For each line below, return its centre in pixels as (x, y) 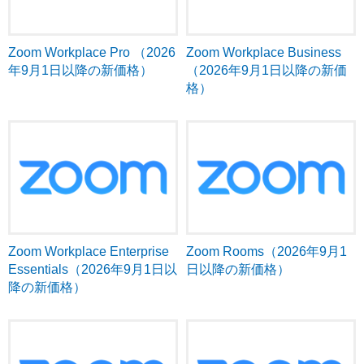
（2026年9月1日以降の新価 (266, 71)
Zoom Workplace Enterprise (89, 252)
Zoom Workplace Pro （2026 (92, 53)
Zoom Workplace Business (264, 53)
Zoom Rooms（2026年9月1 (266, 252)
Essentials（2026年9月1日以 (93, 270)
